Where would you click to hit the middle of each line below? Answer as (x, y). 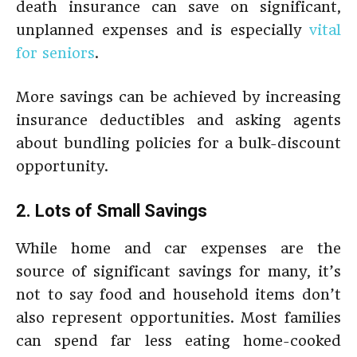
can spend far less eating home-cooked (178, 341)
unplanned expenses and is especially (163, 30)
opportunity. (62, 166)
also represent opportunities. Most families (178, 318)
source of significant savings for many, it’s (178, 271)
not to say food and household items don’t (178, 294)
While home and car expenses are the (178, 248)
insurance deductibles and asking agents (178, 120)
